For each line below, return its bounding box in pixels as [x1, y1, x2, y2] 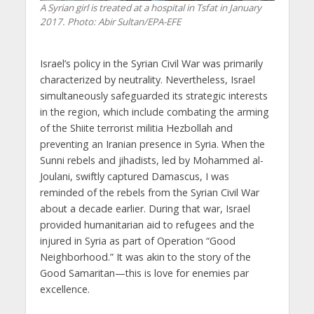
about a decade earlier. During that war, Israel [39, 201, 250, 215]
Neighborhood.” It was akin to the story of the [39, 250, 251, 264]
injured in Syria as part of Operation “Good [39, 233, 235, 247]
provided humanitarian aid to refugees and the [39, 217, 254, 231]
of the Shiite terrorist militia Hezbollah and [39, 121, 233, 135]
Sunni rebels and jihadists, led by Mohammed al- [39, 153, 264, 167]
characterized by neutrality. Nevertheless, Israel [39, 72, 255, 86]
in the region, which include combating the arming [39, 104, 269, 118]
